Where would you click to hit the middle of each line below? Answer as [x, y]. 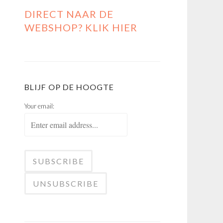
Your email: [39, 106]
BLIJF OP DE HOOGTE [69, 87]
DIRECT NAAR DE [69, 14]
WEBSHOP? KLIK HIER [81, 27]
